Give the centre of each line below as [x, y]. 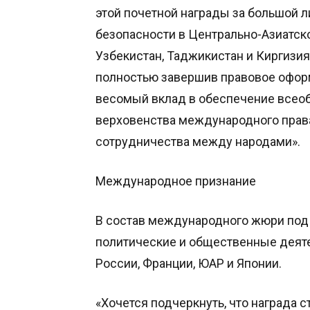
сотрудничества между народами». [198, 142]
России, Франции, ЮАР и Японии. [189, 263]
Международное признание [176, 181]
